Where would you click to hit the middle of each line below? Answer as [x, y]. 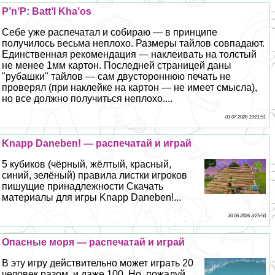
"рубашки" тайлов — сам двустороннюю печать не [117, 77]
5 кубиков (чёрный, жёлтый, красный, [87, 165]
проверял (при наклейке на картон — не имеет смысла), [130, 88]
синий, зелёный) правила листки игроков [95, 176]
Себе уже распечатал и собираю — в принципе [110, 33]
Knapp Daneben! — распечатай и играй [97, 144]
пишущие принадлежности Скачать [83, 187]
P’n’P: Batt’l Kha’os [47, 12]
